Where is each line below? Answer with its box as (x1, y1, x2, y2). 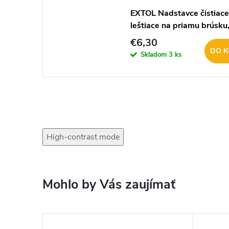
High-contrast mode (47, 131, 120, 143)
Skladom (140, 50, 169, 59)
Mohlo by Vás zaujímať (42, 175, 175, 193)
